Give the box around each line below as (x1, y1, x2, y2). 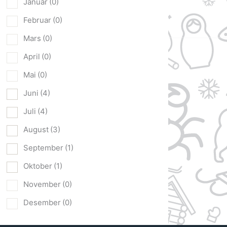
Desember (23, 198, 61, 208)
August (23, 125, 49, 135)
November (23, 179, 61, 190)
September (23, 143, 63, 153)
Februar (23, 15, 51, 25)
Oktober (23, 161, 52, 171)
